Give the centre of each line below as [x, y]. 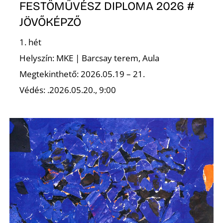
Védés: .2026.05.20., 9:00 [68, 90]
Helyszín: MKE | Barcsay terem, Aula [90, 58]
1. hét [31, 42]
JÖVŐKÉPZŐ [51, 22]
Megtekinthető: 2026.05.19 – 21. [82, 74]
